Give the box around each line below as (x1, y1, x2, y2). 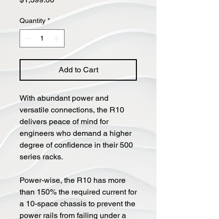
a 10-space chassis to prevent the (20, 198, 135, 208)
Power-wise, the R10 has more (20, 175, 126, 185)
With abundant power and (20, 93, 109, 103)
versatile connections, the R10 (20, 105, 124, 114)
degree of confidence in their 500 (20, 140, 133, 150)
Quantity (20, 16, 45, 24)
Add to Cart (58, 65, 98, 74)
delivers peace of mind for (20, 116, 109, 126)
